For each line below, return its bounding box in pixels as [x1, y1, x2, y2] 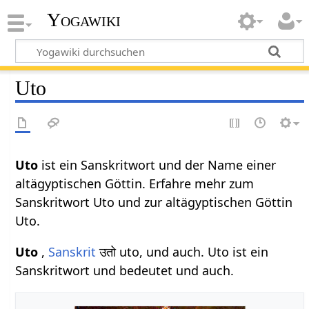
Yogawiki [46, 9, 121, 31]
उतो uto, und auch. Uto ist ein [96, 243, 269, 260]
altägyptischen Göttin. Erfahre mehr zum [15, 175, 255, 192]
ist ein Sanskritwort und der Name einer [38, 156, 277, 173]
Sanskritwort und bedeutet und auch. [15, 261, 235, 279]
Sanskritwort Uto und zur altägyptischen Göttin [15, 193, 293, 210]
